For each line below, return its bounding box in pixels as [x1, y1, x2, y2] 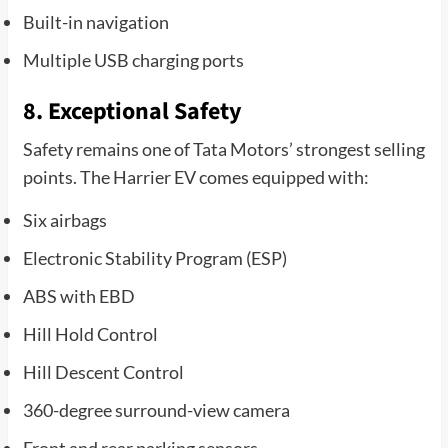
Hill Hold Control [22, 322, 158, 345]
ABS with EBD [22, 284, 135, 307]
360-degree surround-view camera [22, 398, 290, 421]
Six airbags [22, 208, 107, 231]
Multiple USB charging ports [22, 48, 244, 71]
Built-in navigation [22, 10, 169, 33]
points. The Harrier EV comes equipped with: [22, 165, 369, 188]
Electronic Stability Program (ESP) [22, 246, 287, 269]
